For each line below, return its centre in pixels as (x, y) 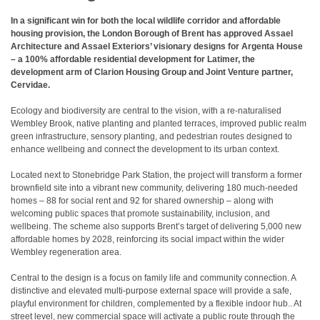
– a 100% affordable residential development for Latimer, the (133, 59)
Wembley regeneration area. (66, 252)
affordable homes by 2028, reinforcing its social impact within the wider (147, 239)
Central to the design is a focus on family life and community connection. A (153, 278)
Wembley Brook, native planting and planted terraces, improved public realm (159, 124)
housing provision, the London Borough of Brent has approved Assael (152, 34)
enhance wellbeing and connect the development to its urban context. (145, 149)
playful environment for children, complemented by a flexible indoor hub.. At (156, 304)
